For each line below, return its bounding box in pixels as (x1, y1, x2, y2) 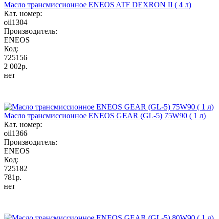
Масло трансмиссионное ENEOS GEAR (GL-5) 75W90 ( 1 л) (4, 111, 206, 120)
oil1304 (4, 18, 27, 26)
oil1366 (4, 129, 27, 137)
